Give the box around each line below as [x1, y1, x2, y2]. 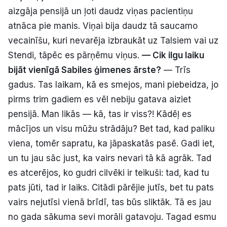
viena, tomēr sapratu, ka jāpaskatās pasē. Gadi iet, [8, 138, 215, 148]
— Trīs [161, 64, 191, 75]
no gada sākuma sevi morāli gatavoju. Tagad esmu [8, 211, 216, 222]
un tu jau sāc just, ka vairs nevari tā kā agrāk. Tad [8, 153, 211, 163]
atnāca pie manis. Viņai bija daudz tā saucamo [8, 20, 198, 31]
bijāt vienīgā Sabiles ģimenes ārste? [8, 64, 161, 75]
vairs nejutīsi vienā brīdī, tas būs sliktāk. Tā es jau [8, 197, 211, 207]
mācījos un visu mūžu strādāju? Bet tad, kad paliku [8, 123, 215, 134]
